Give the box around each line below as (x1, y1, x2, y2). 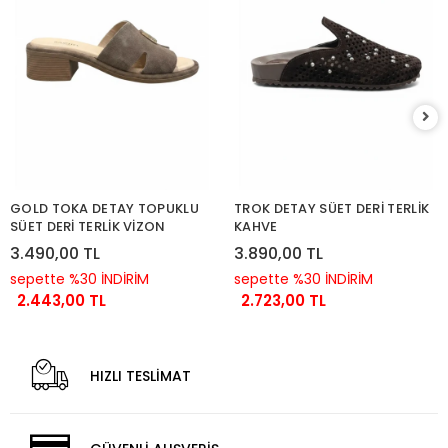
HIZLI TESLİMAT (90, 366, 192, 387)
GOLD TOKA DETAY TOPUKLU (10, 198, 199, 218)
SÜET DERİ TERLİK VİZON (10, 216, 166, 236)
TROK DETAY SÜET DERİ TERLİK (234, 198, 430, 218)
